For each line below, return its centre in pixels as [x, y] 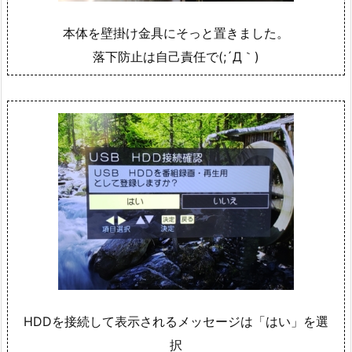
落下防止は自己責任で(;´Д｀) [176, 57]
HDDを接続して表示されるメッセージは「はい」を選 [176, 322]
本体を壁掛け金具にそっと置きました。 [176, 33]
